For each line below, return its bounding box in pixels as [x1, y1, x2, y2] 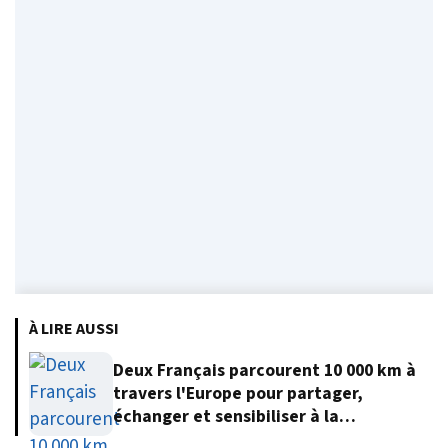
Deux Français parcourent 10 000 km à [113, 358, 416, 384]
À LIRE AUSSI [29, 317, 119, 340]
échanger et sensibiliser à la [113, 404, 339, 430]
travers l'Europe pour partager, [113, 381, 363, 407]
